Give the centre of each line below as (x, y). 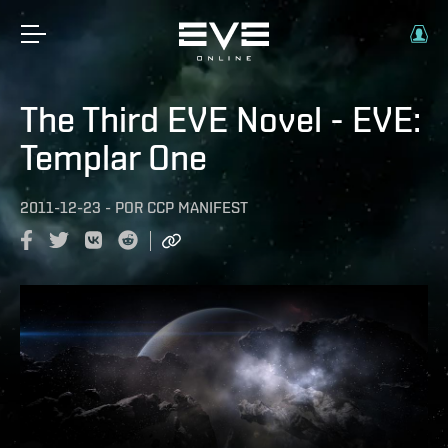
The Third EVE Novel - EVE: (220, 119)
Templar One (113, 157)
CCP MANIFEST (197, 207)
